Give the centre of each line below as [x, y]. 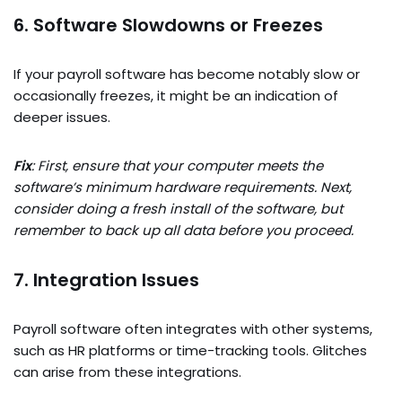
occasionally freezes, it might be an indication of [176, 96]
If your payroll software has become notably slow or [187, 74]
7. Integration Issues [106, 280]
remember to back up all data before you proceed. [184, 231]
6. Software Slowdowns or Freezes [168, 26]
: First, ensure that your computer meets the [177, 166]
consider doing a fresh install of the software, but [178, 209]
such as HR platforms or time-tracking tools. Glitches [190, 351]
